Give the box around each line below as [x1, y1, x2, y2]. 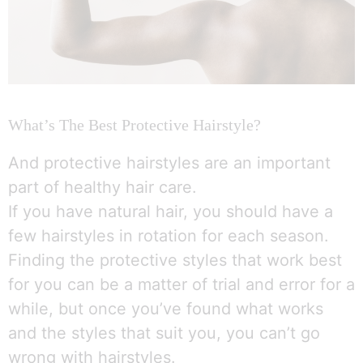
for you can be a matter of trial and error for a [8, 275, 355, 295]
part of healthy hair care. [8, 177, 197, 198]
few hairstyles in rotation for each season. [8, 226, 329, 246]
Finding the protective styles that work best [8, 250, 342, 271]
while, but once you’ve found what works [8, 299, 323, 319]
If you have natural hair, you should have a [8, 202, 333, 222]
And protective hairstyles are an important [8, 153, 331, 173]
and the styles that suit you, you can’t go [8, 323, 320, 344]
